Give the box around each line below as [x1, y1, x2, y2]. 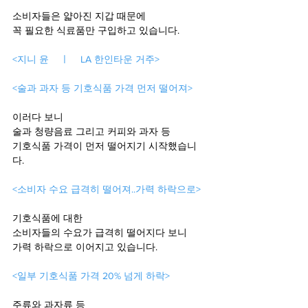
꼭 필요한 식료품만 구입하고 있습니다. [12, 25, 179, 36]
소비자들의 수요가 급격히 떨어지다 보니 [12, 227, 190, 238]
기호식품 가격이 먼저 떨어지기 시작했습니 [12, 140, 197, 151]
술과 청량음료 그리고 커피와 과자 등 [12, 126, 170, 137]
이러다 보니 [12, 111, 63, 122]
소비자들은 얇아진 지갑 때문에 [12, 10, 146, 21]
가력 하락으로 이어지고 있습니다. [12, 241, 157, 252]
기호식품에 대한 [12, 212, 85, 223]
